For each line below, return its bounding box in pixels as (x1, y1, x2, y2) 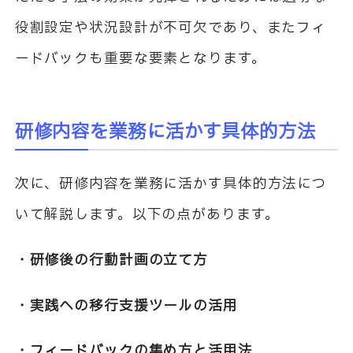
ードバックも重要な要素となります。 (14, 47, 266, 69)
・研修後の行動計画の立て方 (14, 250, 209, 272)
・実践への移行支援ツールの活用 (14, 295, 238, 317)
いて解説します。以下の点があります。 (14, 204, 280, 226)
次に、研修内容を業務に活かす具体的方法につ (14, 173, 328, 195)
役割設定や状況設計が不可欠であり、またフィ (14, 17, 327, 39)
